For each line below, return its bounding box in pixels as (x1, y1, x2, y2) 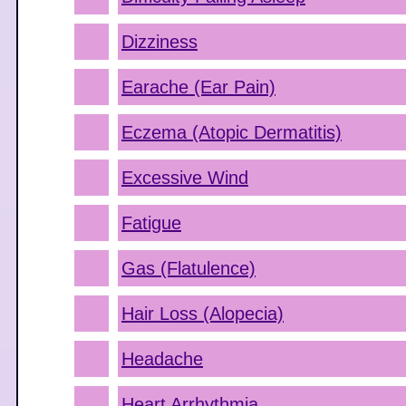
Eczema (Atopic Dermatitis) (121, 122, 342, 142)
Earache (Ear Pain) (121, 77, 275, 97)
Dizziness (121, 32, 198, 52)
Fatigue (121, 213, 181, 233)
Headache (121, 349, 203, 369)
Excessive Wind (121, 168, 248, 188)
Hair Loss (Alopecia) (121, 304, 284, 324)
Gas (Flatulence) (121, 258, 256, 278)
